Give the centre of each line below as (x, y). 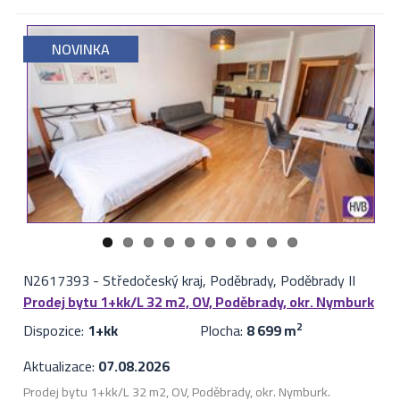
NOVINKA (80, 50)
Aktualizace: (60, 367)
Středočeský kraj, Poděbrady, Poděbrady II (229, 281)
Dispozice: (55, 331)
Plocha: (223, 331)
